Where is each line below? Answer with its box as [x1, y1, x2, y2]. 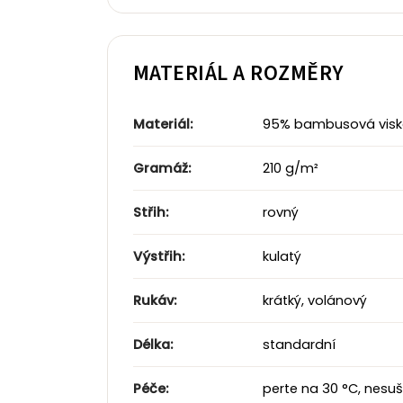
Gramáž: [133, 158, 191, 177]
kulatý [259, 246, 301, 265]
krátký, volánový [259, 291, 367, 309]
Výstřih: [133, 246, 184, 265]
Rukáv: [133, 291, 176, 309]
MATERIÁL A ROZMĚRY [133, 57, 344, 89]
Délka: [133, 335, 173, 354]
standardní [259, 335, 336, 354]
